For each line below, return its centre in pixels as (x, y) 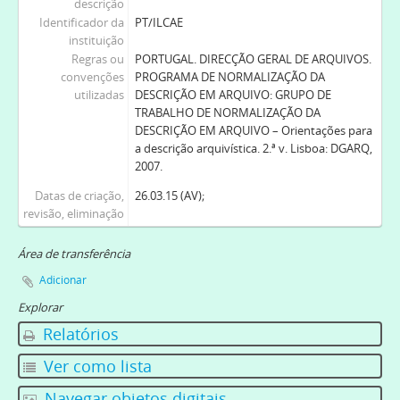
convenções (92, 76)
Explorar (40, 307)
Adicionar (63, 279)
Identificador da (81, 22)
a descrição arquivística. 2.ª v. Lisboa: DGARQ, (253, 148)
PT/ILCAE (158, 22)
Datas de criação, (79, 195)
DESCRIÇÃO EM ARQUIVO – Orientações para (253, 130)
